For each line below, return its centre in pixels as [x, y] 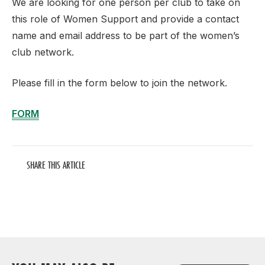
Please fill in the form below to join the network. [119, 83]
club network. [43, 52]
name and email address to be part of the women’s [126, 35]
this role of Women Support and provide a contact [125, 19]
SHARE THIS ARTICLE [56, 165]
